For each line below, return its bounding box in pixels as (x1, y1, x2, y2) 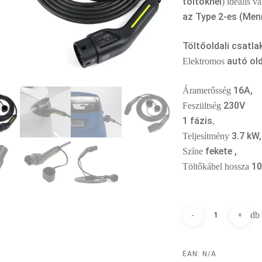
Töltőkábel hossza (182, 161, 252, 171)
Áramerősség (182, 85, 234, 95)
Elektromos (182, 56, 227, 66)
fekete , (205, 146, 237, 157)
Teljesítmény (182, 131, 232, 141)
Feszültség (182, 101, 224, 111)
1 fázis (182, 115, 213, 126)
